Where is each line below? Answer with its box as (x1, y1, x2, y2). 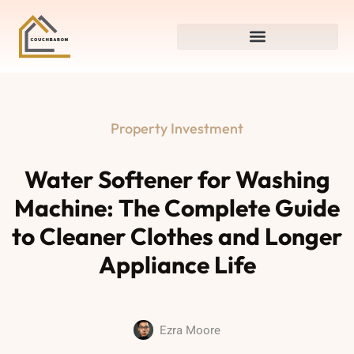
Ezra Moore (160, 321, 220, 339)
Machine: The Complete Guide (14, 193, 340, 223)
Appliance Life (98, 250, 256, 280)
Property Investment (111, 119, 243, 137)
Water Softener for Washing (24, 164, 330, 194)
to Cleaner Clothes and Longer (12, 221, 342, 251)
